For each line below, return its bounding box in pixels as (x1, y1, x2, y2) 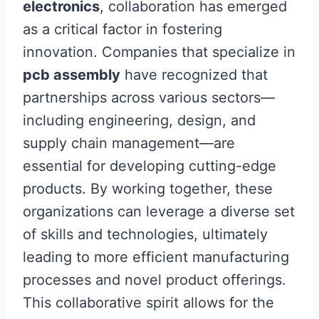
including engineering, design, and (23, 112, 256, 130)
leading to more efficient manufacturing (23, 249, 289, 266)
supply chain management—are (23, 135, 235, 152)
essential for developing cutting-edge (23, 157, 276, 175)
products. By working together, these (23, 180, 273, 198)
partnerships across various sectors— (23, 89, 275, 107)
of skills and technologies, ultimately (23, 226, 268, 244)
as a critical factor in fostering (23, 21, 222, 38)
